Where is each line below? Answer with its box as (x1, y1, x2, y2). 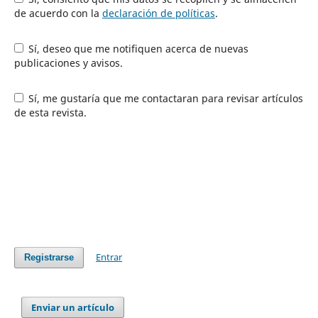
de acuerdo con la (13, 6, 102, 20)
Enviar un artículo (31, 300, 115, 314)
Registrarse (23, 251, 74, 263)
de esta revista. (13, 105, 87, 119)
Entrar (96, 250, 123, 263)
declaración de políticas (102, 6, 215, 20)
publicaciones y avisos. (13, 55, 123, 70)
